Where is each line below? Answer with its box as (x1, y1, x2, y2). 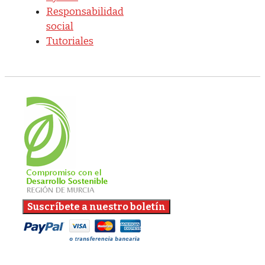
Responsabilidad (46, 5, 124, 18)
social (46, 20, 73, 33)
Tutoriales (46, 34, 93, 47)
